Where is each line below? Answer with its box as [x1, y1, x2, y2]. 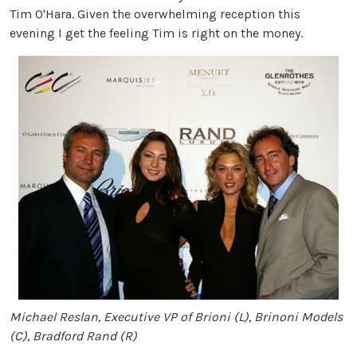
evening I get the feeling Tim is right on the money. [10, 25, 303, 41]
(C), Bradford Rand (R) [10, 328, 137, 344]
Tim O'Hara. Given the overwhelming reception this [10, 6, 300, 22]
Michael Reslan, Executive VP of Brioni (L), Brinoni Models [10, 309, 343, 325]
